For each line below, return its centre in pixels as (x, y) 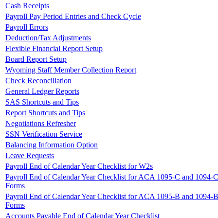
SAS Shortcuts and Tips (42, 102)
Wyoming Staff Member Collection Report (71, 70)
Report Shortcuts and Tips (45, 112)
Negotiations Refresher (41, 123)
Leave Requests (30, 155)
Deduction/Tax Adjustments (48, 37)
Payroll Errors (27, 27)
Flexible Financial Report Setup (54, 48)
